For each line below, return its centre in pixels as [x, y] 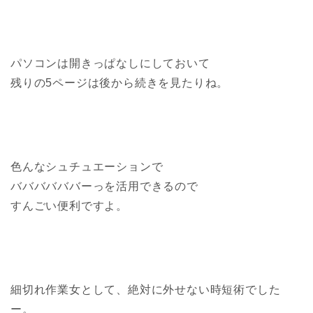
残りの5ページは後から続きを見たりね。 [120, 82]
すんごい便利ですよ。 [69, 205]
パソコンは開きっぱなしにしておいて [110, 63]
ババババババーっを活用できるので [104, 186]
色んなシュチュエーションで [87, 166]
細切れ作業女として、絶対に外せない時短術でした [146, 289]
